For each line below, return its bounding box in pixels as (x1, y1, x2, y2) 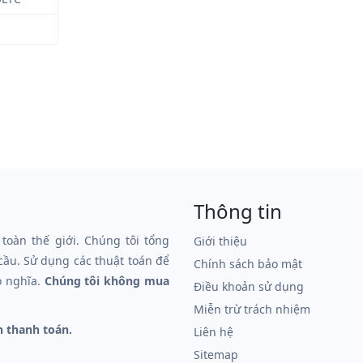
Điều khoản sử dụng (194, 279, 304, 294)
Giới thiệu (194, 233, 247, 249)
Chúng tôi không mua (44, 273, 170, 288)
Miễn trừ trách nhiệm (194, 301, 310, 317)
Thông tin (194, 198, 282, 224)
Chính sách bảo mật (194, 256, 302, 271)
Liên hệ (194, 324, 233, 340)
